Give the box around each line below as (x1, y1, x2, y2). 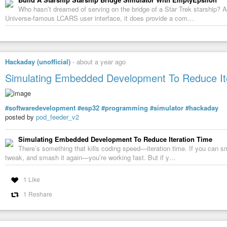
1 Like (23, 174, 40, 183)
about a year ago (77, 57, 126, 67)
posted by (5, 111, 36, 122)
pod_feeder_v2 (36, 111, 79, 122)
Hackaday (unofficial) (5, 57, 70, 67)
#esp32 (78, 102, 99, 112)
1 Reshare (23, 189, 52, 198)
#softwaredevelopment (5, 102, 75, 112)
